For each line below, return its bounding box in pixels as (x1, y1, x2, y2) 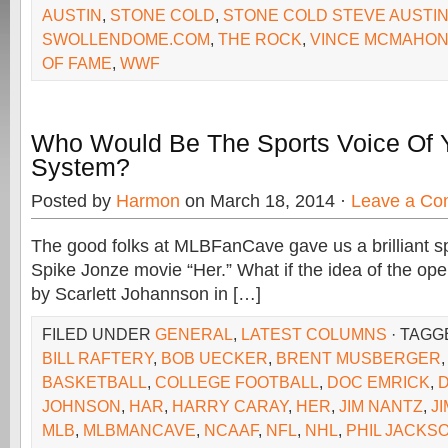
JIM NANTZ (339, 397, 423, 415)
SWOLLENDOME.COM (42, 30, 210, 48)
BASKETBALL (42, 373, 147, 391)
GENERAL (155, 325, 233, 343)
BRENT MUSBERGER (276, 349, 441, 367)
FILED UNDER (42, 325, 155, 343)
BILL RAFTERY (42, 349, 153, 367)
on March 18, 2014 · (180, 191, 351, 211)
